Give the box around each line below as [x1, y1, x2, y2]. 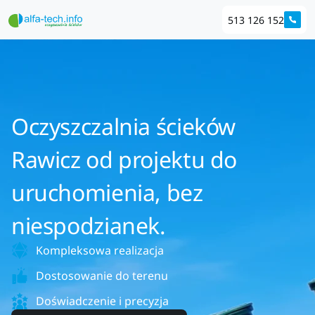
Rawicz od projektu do [11, 144, 238, 174]
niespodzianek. [11, 210, 166, 240]
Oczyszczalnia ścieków [11, 111, 236, 141]
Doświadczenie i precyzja [36, 293, 169, 309]
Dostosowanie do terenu [36, 268, 168, 283]
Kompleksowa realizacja [36, 243, 164, 258]
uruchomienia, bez [11, 177, 203, 207]
